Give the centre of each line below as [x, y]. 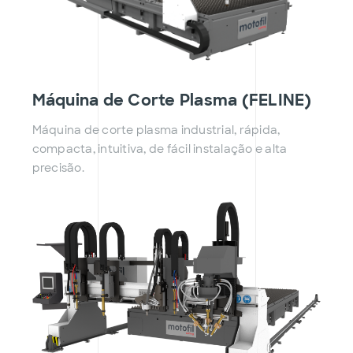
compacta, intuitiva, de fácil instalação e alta [160, 149]
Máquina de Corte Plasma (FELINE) [172, 100]
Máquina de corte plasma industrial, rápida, [156, 130]
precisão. [58, 167]
